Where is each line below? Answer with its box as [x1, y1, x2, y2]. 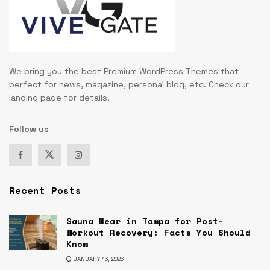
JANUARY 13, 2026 [72, 254, 124, 263]
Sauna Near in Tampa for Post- [66, 214, 224, 227]
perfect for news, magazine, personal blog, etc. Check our [9, 78, 249, 90]
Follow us [9, 123, 49, 134]
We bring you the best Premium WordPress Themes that [9, 65, 239, 77]
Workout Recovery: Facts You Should [66, 225, 251, 239]
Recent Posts [9, 183, 81, 198]
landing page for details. [9, 92, 110, 103]
